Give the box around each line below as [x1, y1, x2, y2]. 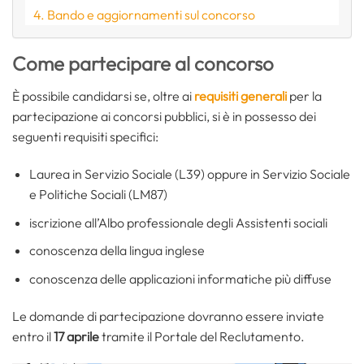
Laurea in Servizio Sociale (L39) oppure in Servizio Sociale [28, 166, 350, 183]
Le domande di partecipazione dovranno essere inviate [12, 307, 324, 324]
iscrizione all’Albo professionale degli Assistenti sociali [28, 214, 327, 231]
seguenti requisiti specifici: [12, 128, 158, 145]
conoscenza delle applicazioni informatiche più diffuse [28, 270, 331, 287]
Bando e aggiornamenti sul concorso [47, 6, 256, 24]
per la [287, 88, 322, 105]
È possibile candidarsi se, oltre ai [12, 88, 194, 105]
